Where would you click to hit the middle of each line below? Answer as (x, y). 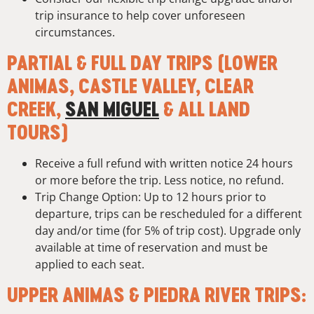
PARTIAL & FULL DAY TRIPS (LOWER (142, 63)
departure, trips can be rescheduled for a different (169, 214)
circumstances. (75, 33)
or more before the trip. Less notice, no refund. (159, 180)
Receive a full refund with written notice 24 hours (164, 164)
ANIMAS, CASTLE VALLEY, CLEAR (130, 86)
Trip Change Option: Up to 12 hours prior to (151, 197)
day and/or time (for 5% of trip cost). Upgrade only (168, 231)
